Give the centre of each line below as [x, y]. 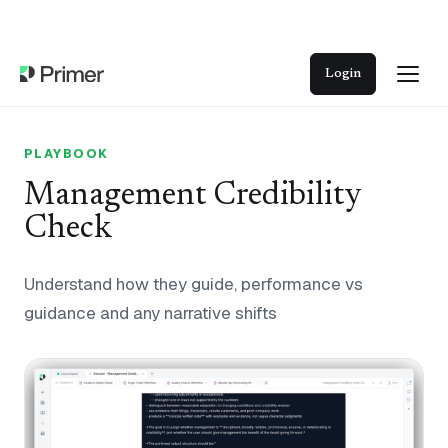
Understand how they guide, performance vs [193, 284]
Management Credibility [192, 196]
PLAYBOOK [66, 153]
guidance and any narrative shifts [150, 313]
